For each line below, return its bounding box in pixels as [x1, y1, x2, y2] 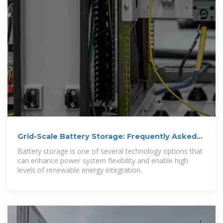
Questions [17, 142, 58, 151]
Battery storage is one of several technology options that [17, 146, 203, 156]
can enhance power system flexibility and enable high [17, 156, 188, 166]
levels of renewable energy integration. [17, 165, 142, 175]
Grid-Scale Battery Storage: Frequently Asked [17, 132, 197, 141]
